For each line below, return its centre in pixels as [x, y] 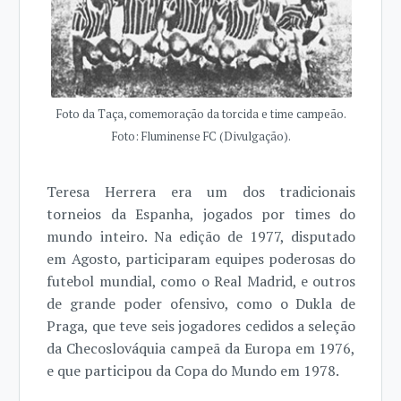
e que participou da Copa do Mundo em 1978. [193, 371]
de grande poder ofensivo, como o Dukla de [201, 304]
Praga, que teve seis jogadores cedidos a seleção [201, 326]
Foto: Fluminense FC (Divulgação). [201, 137]
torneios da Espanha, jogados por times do [201, 214]
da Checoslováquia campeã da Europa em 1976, [201, 349]
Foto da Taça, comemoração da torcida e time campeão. [201, 115]
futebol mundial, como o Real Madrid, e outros [201, 282]
